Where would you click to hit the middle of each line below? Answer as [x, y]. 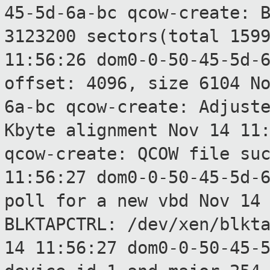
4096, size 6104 [168, 83]
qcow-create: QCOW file [122, 154]
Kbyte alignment [86, 130]
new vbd [158, 201]
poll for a [61, 201]
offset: [45, 83]
